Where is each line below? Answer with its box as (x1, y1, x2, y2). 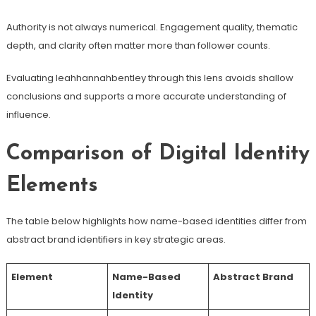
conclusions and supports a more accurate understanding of (6, 89, 286, 103)
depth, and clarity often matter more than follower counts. (6, 38, 270, 52)
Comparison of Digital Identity (6, 142, 310, 165)
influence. (6, 107, 51, 121)
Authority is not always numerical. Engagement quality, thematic (6, 20, 298, 34)
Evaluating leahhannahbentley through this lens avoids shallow (6, 71, 293, 85)
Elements (6, 174, 98, 197)
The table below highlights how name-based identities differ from (6, 214, 307, 228)
